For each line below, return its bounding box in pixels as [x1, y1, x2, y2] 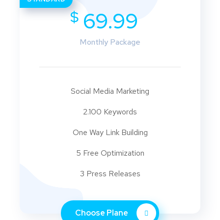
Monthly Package [80, 37, 140, 47]
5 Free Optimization [76, 148, 144, 158]
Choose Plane [75, 208, 130, 219]
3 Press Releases [80, 168, 140, 179]
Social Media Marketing [71, 86, 149, 96]
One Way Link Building [72, 127, 148, 137]
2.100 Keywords [83, 107, 137, 117]
